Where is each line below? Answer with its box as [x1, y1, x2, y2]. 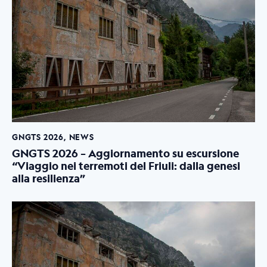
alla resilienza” [12, 171, 85, 185]
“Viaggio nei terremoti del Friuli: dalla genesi [12, 159, 240, 173]
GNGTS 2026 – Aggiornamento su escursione [12, 146, 239, 160]
